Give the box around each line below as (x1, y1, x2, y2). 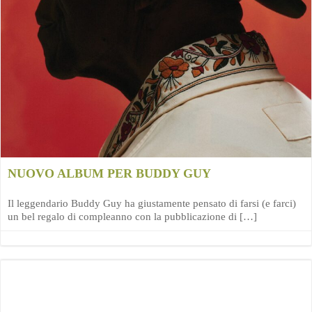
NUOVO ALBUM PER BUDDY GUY (8, 166, 211, 180)
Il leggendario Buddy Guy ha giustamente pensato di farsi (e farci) (8, 198, 296, 209)
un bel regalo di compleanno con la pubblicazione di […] (8, 211, 257, 222)
